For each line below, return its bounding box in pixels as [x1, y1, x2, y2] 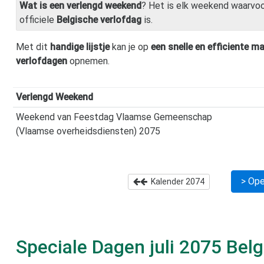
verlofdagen [16, 55, 67, 67]
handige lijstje [50, 41, 110, 52]
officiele [19, 14, 57, 25]
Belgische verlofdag [57, 14, 141, 25]
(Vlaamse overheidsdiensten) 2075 [15, 125, 160, 137]
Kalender [147, 176, 186, 186]
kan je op [110, 41, 151, 52]
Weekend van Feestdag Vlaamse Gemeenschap [15, 111, 212, 123]
